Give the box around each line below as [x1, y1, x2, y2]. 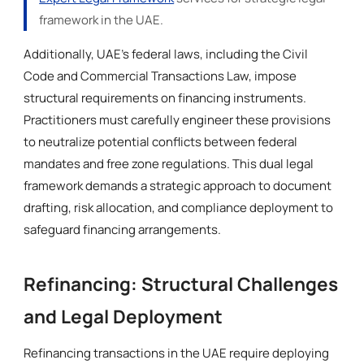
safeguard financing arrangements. [24, 220, 222, 238]
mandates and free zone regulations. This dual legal [24, 154, 314, 172]
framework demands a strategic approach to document [24, 176, 332, 194]
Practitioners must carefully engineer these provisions [24, 110, 331, 128]
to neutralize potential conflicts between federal [24, 132, 298, 150]
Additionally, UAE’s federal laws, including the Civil [24, 45, 309, 63]
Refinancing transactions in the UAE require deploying [24, 344, 330, 362]
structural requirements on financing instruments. [24, 89, 307, 106]
